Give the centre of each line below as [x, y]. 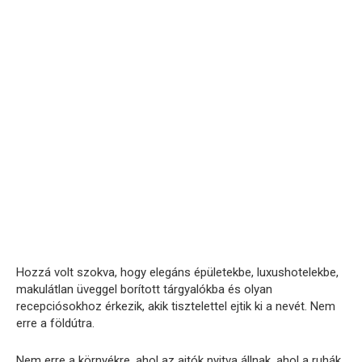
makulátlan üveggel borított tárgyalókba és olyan [144, 290]
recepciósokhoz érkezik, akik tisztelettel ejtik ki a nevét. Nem [176, 307]
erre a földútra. [55, 324]
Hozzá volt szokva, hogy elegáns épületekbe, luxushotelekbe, [177, 273]
